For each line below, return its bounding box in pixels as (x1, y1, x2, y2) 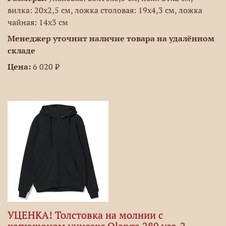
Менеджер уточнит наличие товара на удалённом (8, 33, 214, 43)
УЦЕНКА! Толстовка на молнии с (8, 209, 163, 222)
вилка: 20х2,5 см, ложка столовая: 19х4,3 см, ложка (8, 5, 202, 15)
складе (8, 45, 35, 55)
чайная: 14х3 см (8, 17, 68, 27)
